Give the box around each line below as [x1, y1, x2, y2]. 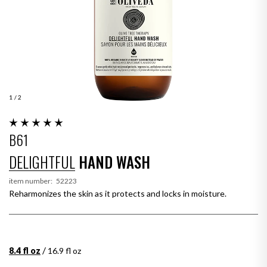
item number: [9, 176, 56, 185]
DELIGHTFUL [9, 151, 75, 173]
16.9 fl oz [48, 246, 81, 256]
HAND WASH [79, 151, 150, 173]
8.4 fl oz [9, 246, 41, 256]
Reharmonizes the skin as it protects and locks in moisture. [9, 188, 226, 198]
